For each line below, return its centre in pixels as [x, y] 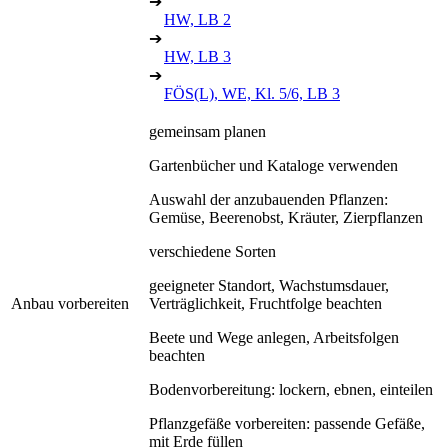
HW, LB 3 [197, 56]
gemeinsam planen [207, 131]
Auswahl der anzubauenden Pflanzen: [268, 199]
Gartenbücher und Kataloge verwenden [273, 165]
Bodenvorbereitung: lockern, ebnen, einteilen [291, 389]
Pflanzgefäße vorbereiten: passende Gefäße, [287, 423]
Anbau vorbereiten [70, 303]
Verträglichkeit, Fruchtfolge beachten [265, 303]
